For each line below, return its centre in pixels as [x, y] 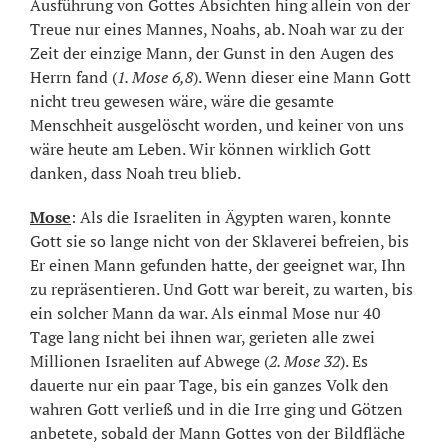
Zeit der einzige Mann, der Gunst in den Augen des [212, 52]
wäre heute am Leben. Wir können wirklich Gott [200, 148]
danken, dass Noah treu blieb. [135, 172]
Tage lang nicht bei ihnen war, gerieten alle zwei [202, 336]
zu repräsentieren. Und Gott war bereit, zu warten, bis [221, 288]
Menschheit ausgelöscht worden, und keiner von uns [217, 124]
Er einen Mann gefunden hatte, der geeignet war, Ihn [218, 264]
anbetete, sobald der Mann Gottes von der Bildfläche [217, 432]
